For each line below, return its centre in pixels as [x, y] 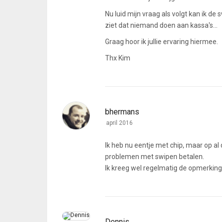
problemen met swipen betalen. [155, 157]
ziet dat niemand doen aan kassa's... [161, 25]
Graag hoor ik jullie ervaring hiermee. [162, 42]
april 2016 [119, 123]
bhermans [122, 112]
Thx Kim [118, 58]
